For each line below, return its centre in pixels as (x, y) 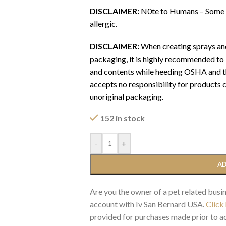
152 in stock (122, 118)
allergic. (103, 23)
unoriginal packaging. (127, 96)
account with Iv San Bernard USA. (148, 204)
